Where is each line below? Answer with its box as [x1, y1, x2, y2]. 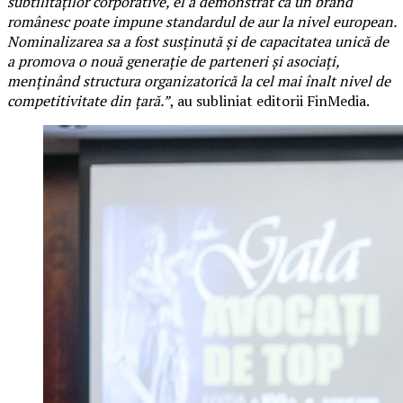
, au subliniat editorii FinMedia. [170, 90, 370, 111]
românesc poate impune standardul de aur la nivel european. [7, 11, 396, 31]
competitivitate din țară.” [7, 90, 170, 111]
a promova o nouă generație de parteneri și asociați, [7, 50, 339, 71]
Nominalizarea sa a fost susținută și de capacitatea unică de [7, 31, 389, 51]
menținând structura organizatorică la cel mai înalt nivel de [7, 70, 390, 91]
